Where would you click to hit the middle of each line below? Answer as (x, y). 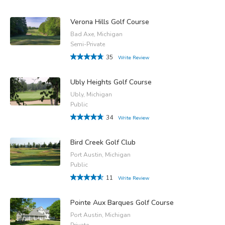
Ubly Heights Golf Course (111, 82)
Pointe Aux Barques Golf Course (122, 202)
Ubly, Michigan (91, 94)
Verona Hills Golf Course (110, 22)
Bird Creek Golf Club (103, 142)
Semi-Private (88, 44)
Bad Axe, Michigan (96, 34)
